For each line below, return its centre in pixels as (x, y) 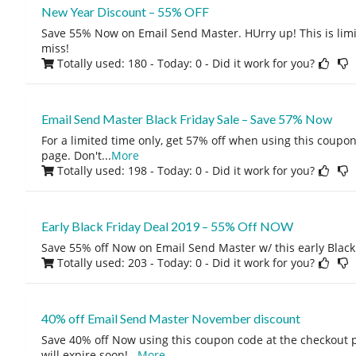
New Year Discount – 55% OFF (125, 12)
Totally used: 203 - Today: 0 (129, 263)
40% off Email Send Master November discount (170, 318)
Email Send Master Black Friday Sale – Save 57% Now (186, 119)
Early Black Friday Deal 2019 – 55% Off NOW (167, 226)
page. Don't (71, 155)
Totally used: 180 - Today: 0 (129, 63)
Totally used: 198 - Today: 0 (129, 170)
